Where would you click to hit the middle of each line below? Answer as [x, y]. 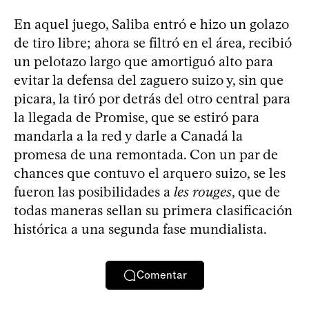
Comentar [161, 275]
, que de [256, 191]
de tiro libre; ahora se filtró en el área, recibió [153, 42]
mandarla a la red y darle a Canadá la [128, 136]
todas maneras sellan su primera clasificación [153, 210]
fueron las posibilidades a [94, 191]
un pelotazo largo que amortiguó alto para [143, 61]
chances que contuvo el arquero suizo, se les [150, 173]
